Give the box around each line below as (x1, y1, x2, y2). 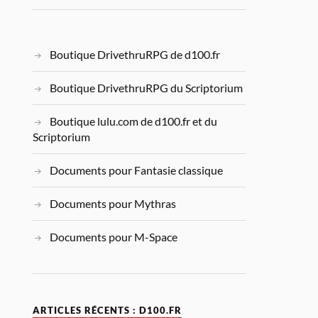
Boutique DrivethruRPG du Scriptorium (50, 81, 243, 94)
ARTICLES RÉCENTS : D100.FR (33, 305, 182, 316)
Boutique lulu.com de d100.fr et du (50, 114, 218, 128)
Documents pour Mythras (50, 197, 177, 210)
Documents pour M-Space (50, 230, 178, 243)
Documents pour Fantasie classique (50, 163, 224, 177)
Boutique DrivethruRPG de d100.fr (50, 48, 221, 61)
